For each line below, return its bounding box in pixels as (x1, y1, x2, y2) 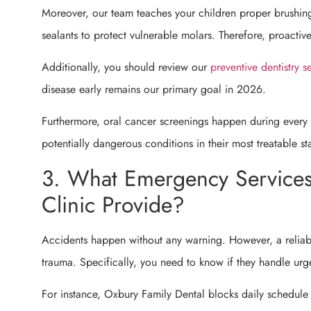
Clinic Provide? (42, 188, 185, 221)
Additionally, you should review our (42, 58, 210, 75)
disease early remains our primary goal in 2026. (42, 81, 266, 97)
